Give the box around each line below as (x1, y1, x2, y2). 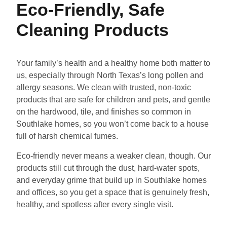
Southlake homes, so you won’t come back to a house (16, 119, 209, 128)
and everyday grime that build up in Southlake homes (16, 176, 207, 185)
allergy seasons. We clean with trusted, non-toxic (16, 83, 191, 92)
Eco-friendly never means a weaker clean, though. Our (16, 152, 211, 161)
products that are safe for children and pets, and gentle (16, 95, 210, 104)
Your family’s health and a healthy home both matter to (16, 58, 210, 67)
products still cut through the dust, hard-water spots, (16, 164, 200, 173)
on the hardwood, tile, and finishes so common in (16, 107, 191, 116)
